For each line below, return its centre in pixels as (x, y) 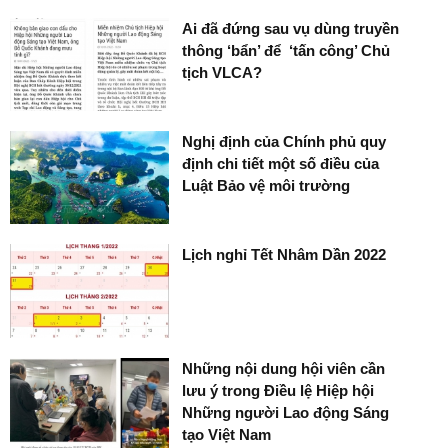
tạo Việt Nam (227, 434)
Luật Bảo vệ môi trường (266, 185)
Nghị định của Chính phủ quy (284, 141)
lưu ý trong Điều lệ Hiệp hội (278, 390)
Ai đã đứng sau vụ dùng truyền (291, 28)
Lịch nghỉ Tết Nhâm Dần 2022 (284, 255)
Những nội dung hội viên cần (284, 368)
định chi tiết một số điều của (281, 163)
